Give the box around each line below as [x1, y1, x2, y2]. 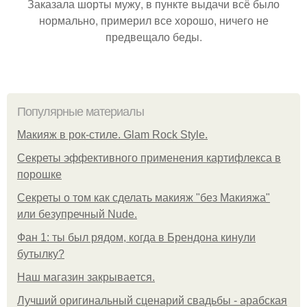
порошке [17, 169, 62, 181]
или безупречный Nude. [17, 208, 137, 221]
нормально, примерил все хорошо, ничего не [38, 12, 269, 29]
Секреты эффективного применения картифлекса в [17, 152, 281, 164]
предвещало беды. [105, 29, 202, 45]
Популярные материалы [17, 105, 144, 119]
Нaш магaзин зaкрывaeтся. [17, 271, 155, 284]
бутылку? [17, 248, 64, 260]
